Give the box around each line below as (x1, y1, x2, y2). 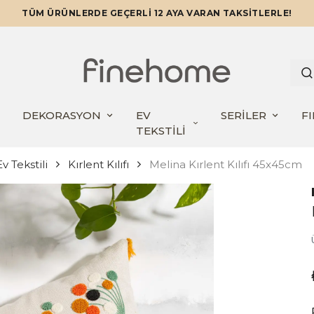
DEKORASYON (22, 108, 101, 122)
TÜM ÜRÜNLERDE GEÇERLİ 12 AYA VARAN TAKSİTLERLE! (22, 8, 292, 18)
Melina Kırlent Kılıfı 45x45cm (149, 157, 302, 171)
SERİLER (221, 108, 266, 122)
